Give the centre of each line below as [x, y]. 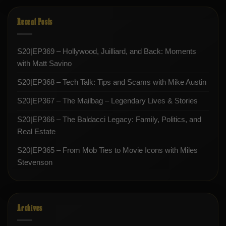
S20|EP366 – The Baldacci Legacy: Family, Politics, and [109, 120]
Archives [30, 208]
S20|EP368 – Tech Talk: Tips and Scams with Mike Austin [112, 82]
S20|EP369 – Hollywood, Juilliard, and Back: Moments [107, 51]
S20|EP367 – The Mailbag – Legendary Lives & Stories [107, 101]
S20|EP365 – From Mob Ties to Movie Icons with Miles [107, 150]
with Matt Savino [44, 64]
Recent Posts [35, 22]
